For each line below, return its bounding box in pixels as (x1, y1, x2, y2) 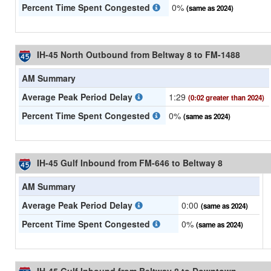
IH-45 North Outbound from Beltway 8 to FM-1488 (37, 48, 240, 61)
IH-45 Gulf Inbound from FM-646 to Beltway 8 (37, 157, 223, 169)
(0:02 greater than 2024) (188, 93, 264, 103)
